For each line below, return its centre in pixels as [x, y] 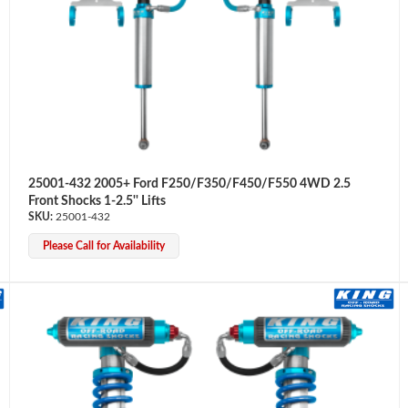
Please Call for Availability [103, 245]
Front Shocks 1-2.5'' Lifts [97, 201]
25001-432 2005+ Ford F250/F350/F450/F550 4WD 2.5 [189, 184]
